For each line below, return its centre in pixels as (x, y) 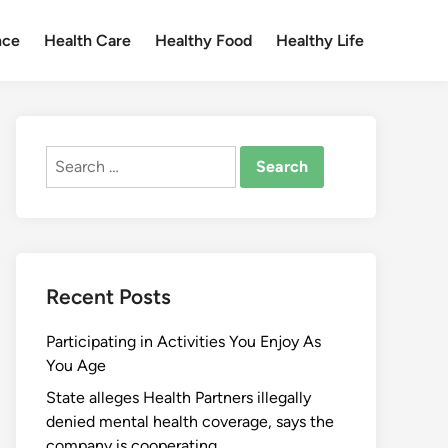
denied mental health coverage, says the (190, 421)
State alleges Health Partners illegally (178, 397)
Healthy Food (203, 40)
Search (70, 156)
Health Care (87, 40)
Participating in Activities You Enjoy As (183, 341)
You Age (76, 365)
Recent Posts (108, 296)
